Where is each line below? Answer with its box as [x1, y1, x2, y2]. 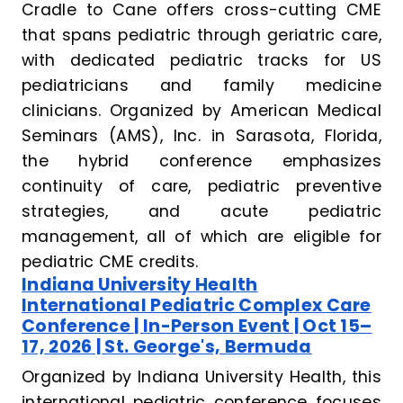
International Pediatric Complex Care [22, 293, 372, 318]
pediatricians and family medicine [22, 75, 381, 97]
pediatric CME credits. [22, 251, 203, 273]
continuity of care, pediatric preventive [22, 175, 381, 198]
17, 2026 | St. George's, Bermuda [22, 335, 312, 360]
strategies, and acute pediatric [22, 201, 381, 223]
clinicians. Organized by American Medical [22, 100, 381, 122]
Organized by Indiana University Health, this [22, 366, 381, 389]
